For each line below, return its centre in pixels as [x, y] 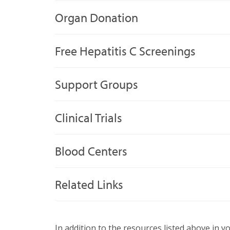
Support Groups [97, 84]
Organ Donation [97, 17]
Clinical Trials [89, 117]
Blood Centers [91, 151]
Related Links [89, 184]
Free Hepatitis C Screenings [125, 51]
